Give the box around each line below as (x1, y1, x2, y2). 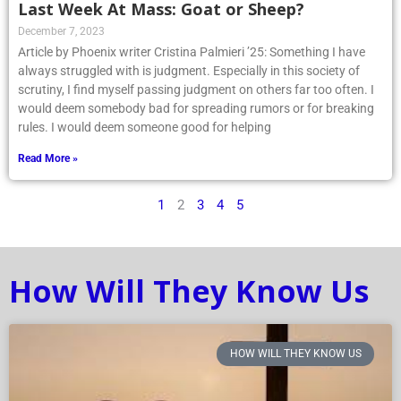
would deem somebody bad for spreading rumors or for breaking (18, 101, 374, 116)
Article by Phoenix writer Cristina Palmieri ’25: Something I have (18, 45, 365, 60)
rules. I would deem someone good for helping (18, 120, 271, 135)
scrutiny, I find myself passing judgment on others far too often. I (18, 82, 374, 98)
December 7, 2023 (18, 25, 105, 38)
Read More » (18, 152, 78, 166)
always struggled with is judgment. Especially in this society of (18, 64, 360, 79)
